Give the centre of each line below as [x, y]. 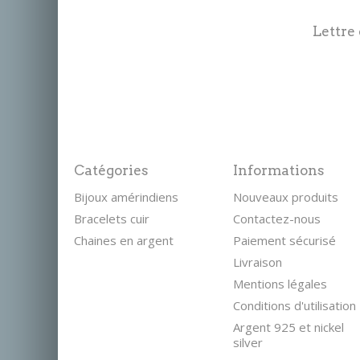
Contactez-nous [277, 219]
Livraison [258, 262]
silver [248, 342]
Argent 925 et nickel [288, 327]
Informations [279, 170]
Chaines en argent [123, 240]
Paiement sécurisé [284, 240]
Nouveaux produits [286, 197]
